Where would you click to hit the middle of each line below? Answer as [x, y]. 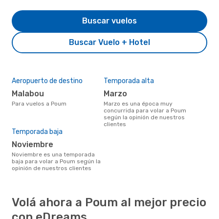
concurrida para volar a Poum [145, 110]
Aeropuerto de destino [47, 81]
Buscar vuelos [109, 21]
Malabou [31, 93]
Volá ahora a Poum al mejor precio [109, 202]
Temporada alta [129, 81]
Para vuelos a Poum [41, 103]
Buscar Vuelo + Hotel [109, 42]
